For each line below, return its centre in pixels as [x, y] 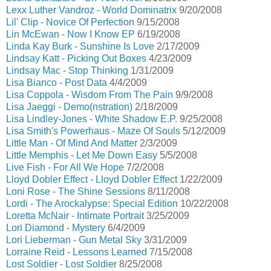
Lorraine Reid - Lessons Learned [77, 252]
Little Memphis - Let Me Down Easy [82, 155]
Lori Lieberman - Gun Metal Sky [74, 240]
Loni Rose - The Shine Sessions [76, 191]
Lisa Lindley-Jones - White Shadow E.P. [92, 119]
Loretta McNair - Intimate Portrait [75, 216]
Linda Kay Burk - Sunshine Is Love [80, 46]
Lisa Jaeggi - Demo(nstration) [69, 107]
